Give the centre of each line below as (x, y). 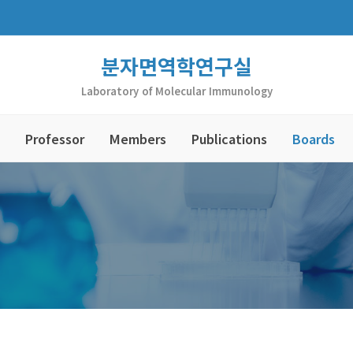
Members (138, 139)
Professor (55, 139)
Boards (314, 139)
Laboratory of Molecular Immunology (176, 91)
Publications (229, 139)
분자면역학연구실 (176, 66)
